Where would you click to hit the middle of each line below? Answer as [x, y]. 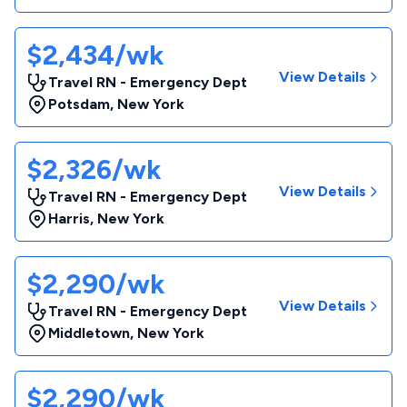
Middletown [89, 333]
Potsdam [79, 104]
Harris [69, 218]
